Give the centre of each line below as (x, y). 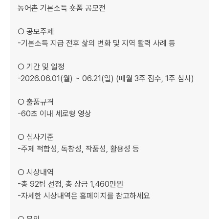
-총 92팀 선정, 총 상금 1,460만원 (70, 184)
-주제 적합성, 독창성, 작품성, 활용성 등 (78, 149)
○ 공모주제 (36, 32)
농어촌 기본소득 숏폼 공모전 (62, 8)
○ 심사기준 (36, 137)
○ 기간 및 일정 (41, 67)
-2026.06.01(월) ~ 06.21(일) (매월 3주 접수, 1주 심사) (106, 78)
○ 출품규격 (36, 102)
